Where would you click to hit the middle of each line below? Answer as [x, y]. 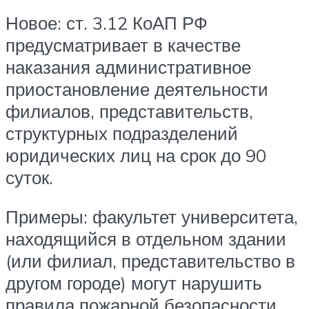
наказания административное [128, 67]
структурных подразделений [122, 133]
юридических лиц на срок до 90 [136, 155]
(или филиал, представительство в [150, 261]
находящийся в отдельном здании [146, 239]
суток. [29, 177]
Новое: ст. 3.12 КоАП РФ [107, 22]
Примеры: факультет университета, [152, 217]
